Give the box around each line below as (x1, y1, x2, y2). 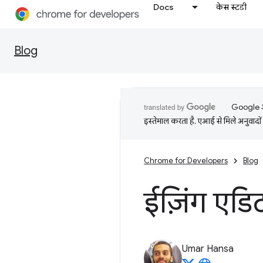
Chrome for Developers (144, 156, 228, 166)
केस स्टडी (216, 2, 247, 12)
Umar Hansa (182, 243, 234, 255)
